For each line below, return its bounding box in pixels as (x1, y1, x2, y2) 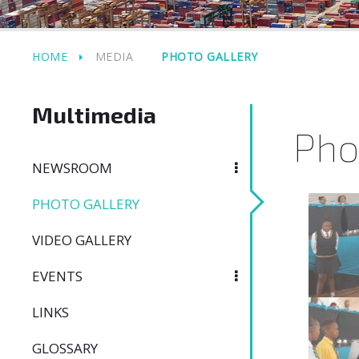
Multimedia (32, 101, 156, 128)
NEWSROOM (32, 159, 112, 177)
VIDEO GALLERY (32, 231, 131, 249)
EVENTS (32, 267, 83, 285)
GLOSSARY (32, 339, 98, 357)
